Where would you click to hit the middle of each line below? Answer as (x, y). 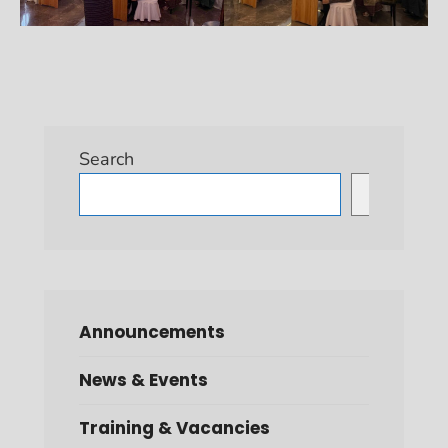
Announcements (152, 331)
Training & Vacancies (174, 427)
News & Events (143, 379)
